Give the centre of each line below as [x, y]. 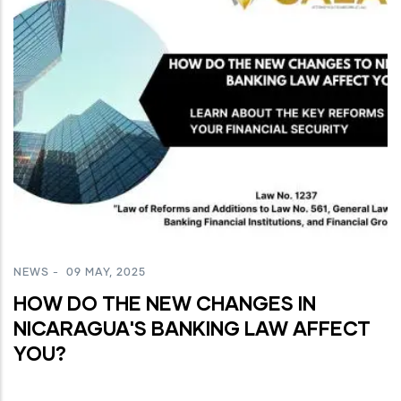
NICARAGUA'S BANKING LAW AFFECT [192, 328]
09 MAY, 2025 [104, 273]
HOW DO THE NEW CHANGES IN [165, 303]
